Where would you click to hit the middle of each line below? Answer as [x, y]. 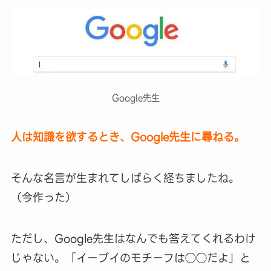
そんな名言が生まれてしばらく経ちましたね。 [125, 178]
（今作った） [43, 198]
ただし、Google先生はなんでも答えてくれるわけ [133, 238]
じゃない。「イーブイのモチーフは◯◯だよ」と [130, 258]
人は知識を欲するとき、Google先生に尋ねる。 [128, 137]
